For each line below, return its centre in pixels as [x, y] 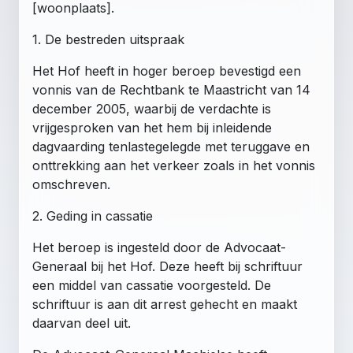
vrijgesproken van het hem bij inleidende [152, 127]
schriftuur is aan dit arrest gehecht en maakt [165, 304]
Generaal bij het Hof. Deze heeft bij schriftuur [167, 266]
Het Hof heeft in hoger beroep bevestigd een [167, 71]
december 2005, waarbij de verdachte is [152, 108]
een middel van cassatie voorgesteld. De [152, 285]
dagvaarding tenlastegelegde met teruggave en [171, 146]
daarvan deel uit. [82, 323]
